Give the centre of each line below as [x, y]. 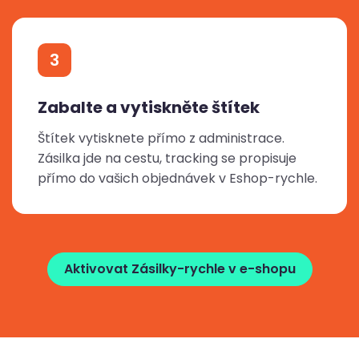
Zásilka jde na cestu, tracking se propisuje [167, 159]
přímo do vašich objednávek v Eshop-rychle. [177, 179]
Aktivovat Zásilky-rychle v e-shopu [179, 269]
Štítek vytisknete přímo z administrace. [161, 139]
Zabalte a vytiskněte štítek [149, 108]
